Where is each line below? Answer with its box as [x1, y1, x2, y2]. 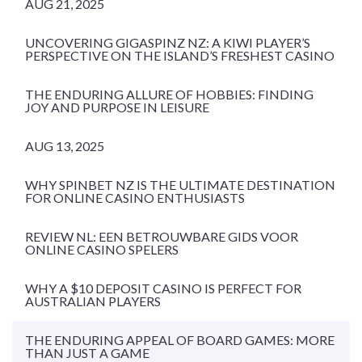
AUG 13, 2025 [25, 138, 104, 154]
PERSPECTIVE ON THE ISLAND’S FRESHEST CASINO [25, 48, 335, 63]
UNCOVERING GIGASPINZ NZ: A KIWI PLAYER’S [25, 35, 310, 50]
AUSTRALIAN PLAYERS [25, 293, 161, 309]
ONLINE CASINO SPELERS [25, 242, 179, 257]
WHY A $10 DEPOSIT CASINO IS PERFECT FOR [25, 280, 301, 296]
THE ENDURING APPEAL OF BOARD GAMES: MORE [25, 332, 335, 347]
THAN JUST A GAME [25, 345, 149, 360]
